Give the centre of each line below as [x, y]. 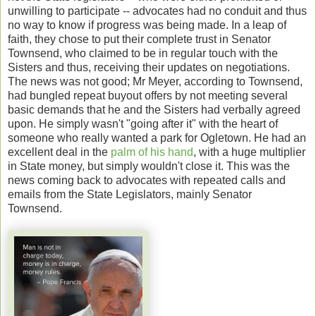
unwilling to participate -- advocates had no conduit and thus [157, 11]
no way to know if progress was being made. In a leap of [147, 25]
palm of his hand [152, 152]
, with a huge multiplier [249, 152]
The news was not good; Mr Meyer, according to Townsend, [155, 81]
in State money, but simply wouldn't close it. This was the [149, 166]
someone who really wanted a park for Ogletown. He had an [157, 138]
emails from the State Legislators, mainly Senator [130, 194]
